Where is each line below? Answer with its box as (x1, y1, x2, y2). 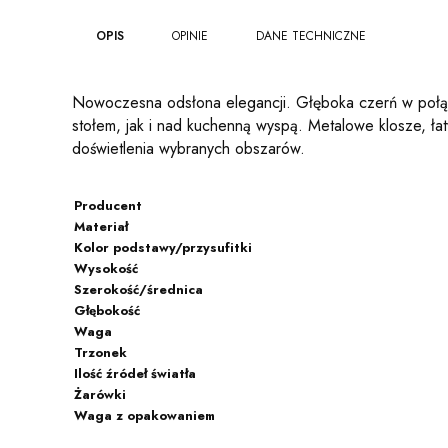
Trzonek (74, 342, 127, 362)
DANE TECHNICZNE (256, 27, 366, 45)
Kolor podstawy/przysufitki (74, 237, 252, 257)
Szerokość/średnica (74, 279, 203, 299)
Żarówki (74, 384, 126, 404)
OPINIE (172, 27, 208, 45)
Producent (74, 195, 142, 215)
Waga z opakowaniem (74, 405, 215, 425)
